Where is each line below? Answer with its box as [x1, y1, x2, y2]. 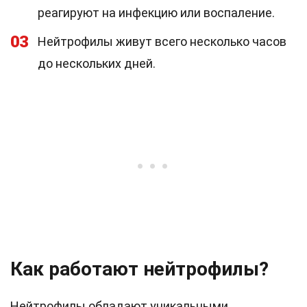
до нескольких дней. [38, 56, 156, 71]
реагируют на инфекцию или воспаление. [38, 5, 275, 20]
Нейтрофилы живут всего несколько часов [38, 34, 286, 49]
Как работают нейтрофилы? [10, 258, 269, 280]
